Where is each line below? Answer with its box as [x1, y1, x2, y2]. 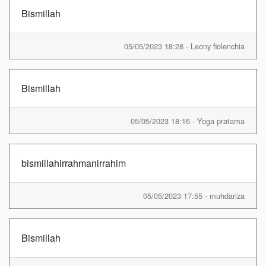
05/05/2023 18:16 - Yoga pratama [131, 115, 245, 126]
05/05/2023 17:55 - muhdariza [143, 189, 245, 201]
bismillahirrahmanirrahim [21, 156, 126, 170]
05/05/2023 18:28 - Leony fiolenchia [124, 40, 245, 52]
